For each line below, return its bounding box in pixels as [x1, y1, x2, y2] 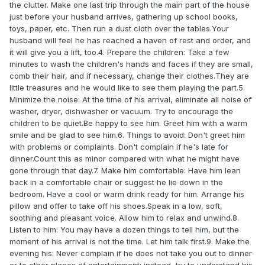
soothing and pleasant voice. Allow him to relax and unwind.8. [9, 213, 239, 223]
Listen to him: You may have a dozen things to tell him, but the [9, 225, 239, 235]
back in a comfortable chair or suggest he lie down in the [9, 177, 223, 188]
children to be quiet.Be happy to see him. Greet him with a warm [9, 118, 247, 128]
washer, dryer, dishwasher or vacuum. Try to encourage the [9, 106, 233, 117]
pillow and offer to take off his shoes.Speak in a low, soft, [9, 201, 222, 211]
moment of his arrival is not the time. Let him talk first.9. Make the [9, 237, 250, 247]
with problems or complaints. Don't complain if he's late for [9, 142, 228, 152]
